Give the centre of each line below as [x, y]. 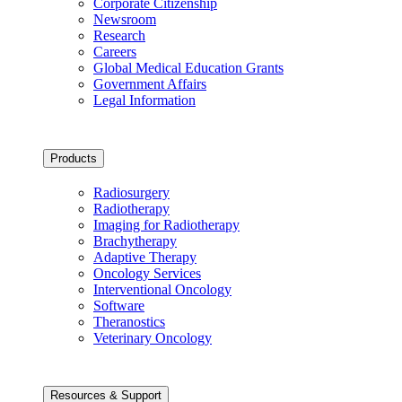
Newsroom [125, 20]
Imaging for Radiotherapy [166, 224]
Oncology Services [147, 273]
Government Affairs [150, 84]
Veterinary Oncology [153, 337]
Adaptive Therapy [145, 257]
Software [119, 305]
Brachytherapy [135, 240]
